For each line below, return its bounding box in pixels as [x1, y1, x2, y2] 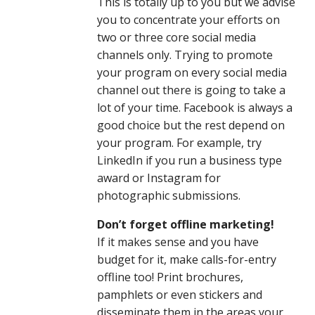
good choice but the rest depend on [97, 117, 285, 133]
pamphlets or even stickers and [97, 286, 262, 302]
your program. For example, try [97, 134, 262, 150]
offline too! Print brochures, [97, 269, 243, 285]
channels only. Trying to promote [97, 46, 273, 63]
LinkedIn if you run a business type [97, 152, 282, 168]
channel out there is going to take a [97, 82, 285, 98]
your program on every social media [97, 64, 287, 80]
